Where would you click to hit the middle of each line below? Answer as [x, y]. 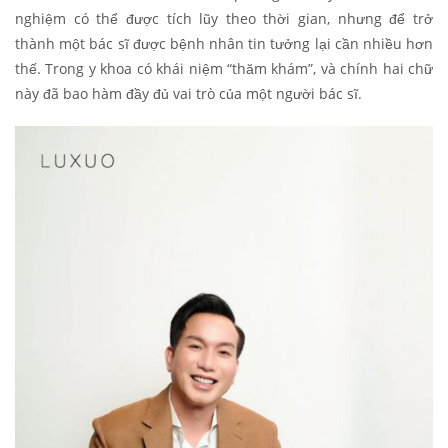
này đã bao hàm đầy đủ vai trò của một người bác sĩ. [190, 93]
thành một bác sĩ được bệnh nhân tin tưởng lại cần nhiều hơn [224, 43]
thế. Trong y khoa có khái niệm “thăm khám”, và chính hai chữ [224, 68]
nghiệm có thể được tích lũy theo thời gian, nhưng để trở [224, 18]
